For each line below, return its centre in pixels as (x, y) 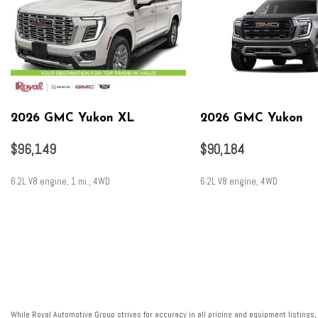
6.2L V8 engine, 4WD (238, 181)
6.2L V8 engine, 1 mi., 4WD (60, 181)
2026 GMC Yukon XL (72, 119)
